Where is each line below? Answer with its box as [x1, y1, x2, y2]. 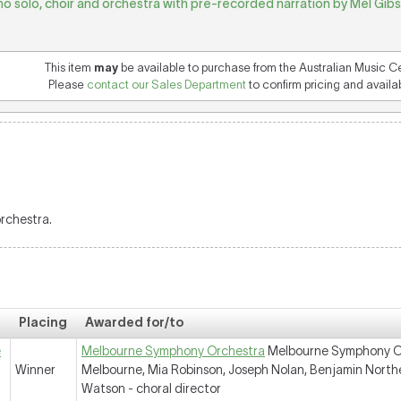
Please [48, 78, 87, 91]
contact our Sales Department [87, 78, 246, 91]
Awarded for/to [85, 315, 183, 329]
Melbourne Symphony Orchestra [81, 344, 265, 358]
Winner [15, 363, 55, 377]
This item [45, 61, 94, 74]
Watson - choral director [81, 381, 221, 396]
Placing [19, 315, 67, 329]
